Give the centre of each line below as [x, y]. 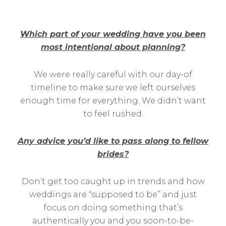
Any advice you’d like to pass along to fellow [113, 141]
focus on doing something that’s [113, 208]
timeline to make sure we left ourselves [113, 88]
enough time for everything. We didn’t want [113, 101]
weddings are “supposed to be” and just [113, 194]
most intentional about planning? [113, 47]
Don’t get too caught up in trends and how [113, 181]
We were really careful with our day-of [113, 74]
